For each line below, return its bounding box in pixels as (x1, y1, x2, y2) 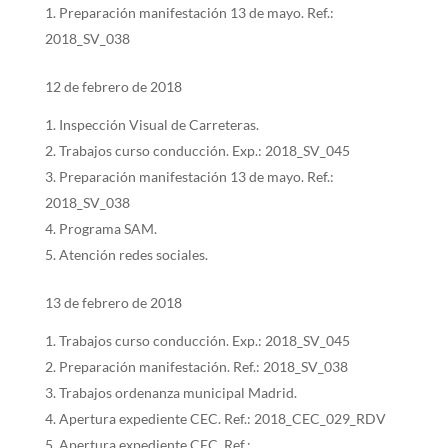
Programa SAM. (58, 220, 157, 237)
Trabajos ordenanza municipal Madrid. (58, 384, 297, 401)
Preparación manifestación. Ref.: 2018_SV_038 (58, 358, 348, 375)
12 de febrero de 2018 (44, 78, 182, 95)
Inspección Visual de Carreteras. (58, 116, 259, 133)
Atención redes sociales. (58, 246, 208, 263)
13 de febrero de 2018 (44, 294, 182, 311)
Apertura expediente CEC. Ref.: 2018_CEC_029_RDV (58, 410, 386, 427)
